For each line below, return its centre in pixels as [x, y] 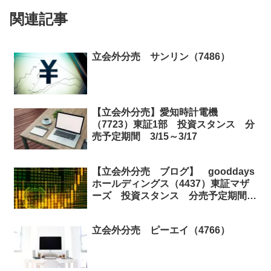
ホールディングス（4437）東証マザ [170, 183]
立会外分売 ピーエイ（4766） [161, 230]
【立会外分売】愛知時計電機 [155, 112]
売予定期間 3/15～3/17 [144, 136]
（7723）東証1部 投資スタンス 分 [173, 124]
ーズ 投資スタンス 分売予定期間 [174, 195]
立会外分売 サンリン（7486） [161, 57]
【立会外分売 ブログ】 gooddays [173, 171]
